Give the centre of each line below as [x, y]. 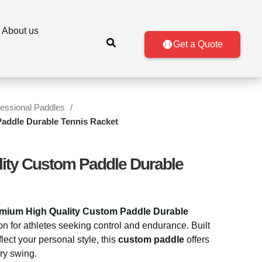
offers [197, 239]
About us [20, 31]
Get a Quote [198, 44]
